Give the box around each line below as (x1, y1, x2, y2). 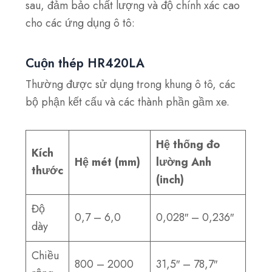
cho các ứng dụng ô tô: (25, 15, 135, 32)
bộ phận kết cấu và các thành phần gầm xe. (25, 93, 230, 110)
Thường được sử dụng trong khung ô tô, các (25, 76, 236, 92)
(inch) (156, 172, 185, 188)
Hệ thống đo (156, 137, 220, 153)
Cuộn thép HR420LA (25, 54, 145, 72)
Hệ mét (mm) (75, 154, 141, 171)
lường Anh (156, 154, 212, 171)
